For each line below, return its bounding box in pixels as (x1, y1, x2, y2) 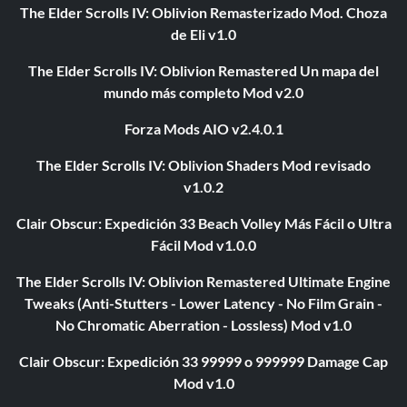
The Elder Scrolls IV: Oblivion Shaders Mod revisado (36, 156, 371, 174)
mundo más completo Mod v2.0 (104, 84, 303, 102)
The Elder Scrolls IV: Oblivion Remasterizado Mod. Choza (20, 4, 387, 22)
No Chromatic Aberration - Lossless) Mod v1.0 (55, 316, 352, 334)
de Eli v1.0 (171, 25, 236, 44)
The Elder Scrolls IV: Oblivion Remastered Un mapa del (28, 62, 379, 80)
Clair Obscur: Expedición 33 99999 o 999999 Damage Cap (19, 352, 388, 371)
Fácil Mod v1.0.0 (151, 236, 256, 254)
